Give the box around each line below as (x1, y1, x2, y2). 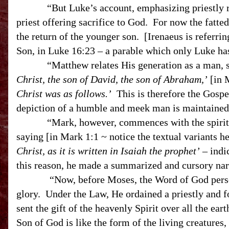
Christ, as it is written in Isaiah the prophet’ (16, 145, 200, 156)
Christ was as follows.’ (16, 88, 111, 99)
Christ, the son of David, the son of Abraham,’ (16, 74, 208, 85)
